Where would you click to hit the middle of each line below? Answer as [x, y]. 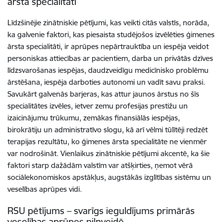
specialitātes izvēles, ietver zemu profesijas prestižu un [98, 106]
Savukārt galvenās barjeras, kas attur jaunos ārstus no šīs [103, 94]
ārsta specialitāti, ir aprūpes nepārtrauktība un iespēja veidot [108, 46]
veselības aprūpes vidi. [45, 189]
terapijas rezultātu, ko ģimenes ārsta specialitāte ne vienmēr [107, 141]
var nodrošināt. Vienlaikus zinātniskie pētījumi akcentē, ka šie [109, 153]
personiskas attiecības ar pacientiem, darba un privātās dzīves [110, 58]
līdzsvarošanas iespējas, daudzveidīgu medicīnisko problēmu [108, 70]
